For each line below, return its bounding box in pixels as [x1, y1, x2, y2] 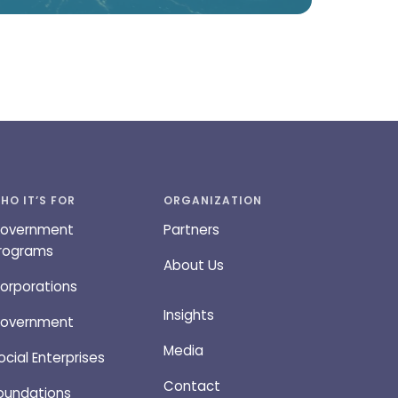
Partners [163, 219, 220, 239]
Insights [163, 305, 215, 324]
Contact [163, 376, 221, 395]
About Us [163, 255, 225, 275]
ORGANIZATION [163, 192, 263, 208]
